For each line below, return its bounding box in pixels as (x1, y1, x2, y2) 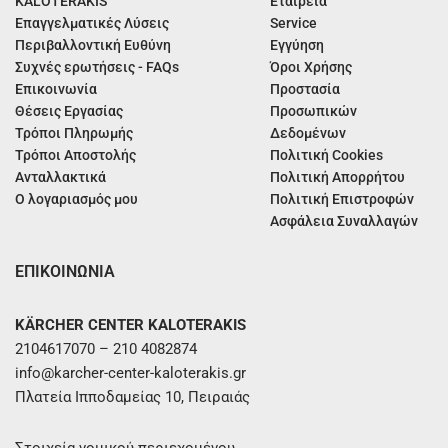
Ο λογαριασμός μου (15, 191, 138, 208)
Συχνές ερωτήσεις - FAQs (15, 59, 179, 76)
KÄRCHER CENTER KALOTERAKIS (15, 316, 246, 335)
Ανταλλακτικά (15, 169, 106, 186)
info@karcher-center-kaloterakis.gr (15, 364, 246, 383)
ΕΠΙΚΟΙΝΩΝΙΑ (15, 262, 115, 282)
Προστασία (270, 81, 341, 98)
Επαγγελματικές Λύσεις (15, 15, 169, 32)
